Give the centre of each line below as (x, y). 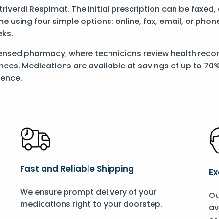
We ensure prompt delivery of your (88, 192)
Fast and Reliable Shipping (77, 169)
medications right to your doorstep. (91, 204)
